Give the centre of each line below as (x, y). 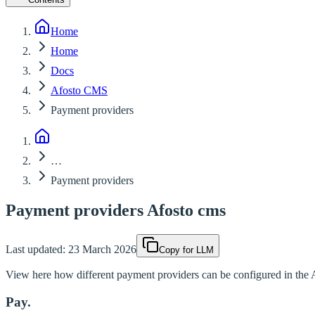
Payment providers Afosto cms (116, 210)
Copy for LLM (186, 250)
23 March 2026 (102, 249)
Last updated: (36, 249)
